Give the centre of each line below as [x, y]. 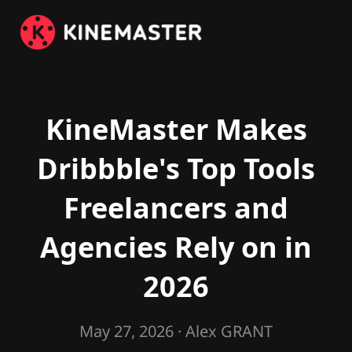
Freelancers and [176, 208]
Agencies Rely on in [176, 247]
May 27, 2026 [126, 331]
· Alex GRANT [223, 331]
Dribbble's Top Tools [176, 169]
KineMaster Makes [176, 129]
